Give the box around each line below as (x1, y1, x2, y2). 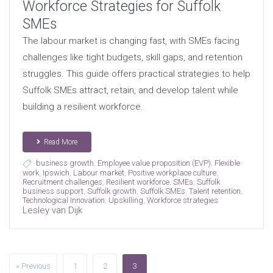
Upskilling (108, 196, 143, 205)
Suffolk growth (87, 186, 136, 196)
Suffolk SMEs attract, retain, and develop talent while (22, 85, 238, 96)
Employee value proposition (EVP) (97, 158, 211, 168)
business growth (35, 158, 94, 168)
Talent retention (188, 186, 241, 196)
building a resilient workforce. (22, 101, 143, 113)
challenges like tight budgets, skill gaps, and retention (22, 52, 243, 63)
